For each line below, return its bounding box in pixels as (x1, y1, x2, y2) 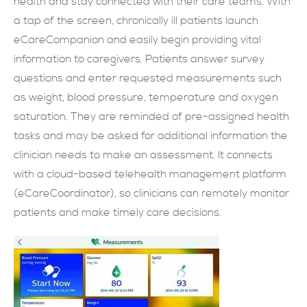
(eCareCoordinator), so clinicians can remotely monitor (14, 186, 289, 201)
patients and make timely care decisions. (14, 206, 221, 220)
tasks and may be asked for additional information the (14, 129, 288, 143)
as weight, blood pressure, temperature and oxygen (14, 90, 278, 105)
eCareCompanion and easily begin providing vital (14, 33, 261, 47)
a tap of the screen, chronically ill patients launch (14, 14, 258, 28)
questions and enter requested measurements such (14, 71, 282, 86)
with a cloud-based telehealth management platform (14, 167, 286, 182)
